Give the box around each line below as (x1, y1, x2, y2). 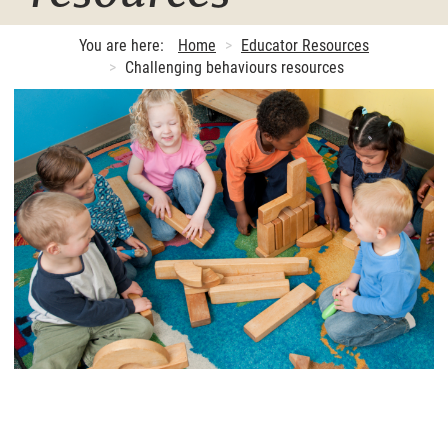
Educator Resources (241, 35, 369, 55)
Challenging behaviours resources (121, 57, 344, 77)
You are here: (79, 35, 168, 55)
